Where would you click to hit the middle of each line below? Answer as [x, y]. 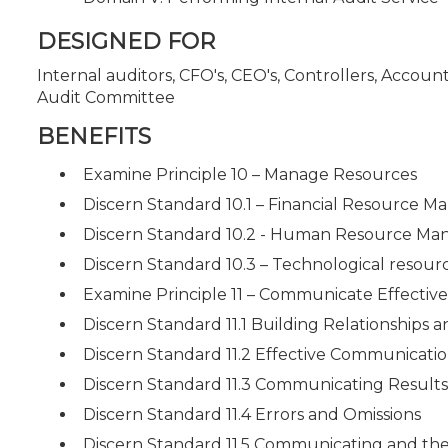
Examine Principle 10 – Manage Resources [250, 174]
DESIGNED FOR [126, 41]
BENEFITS [94, 136]
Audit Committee [106, 97]
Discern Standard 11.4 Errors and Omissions [252, 414]
